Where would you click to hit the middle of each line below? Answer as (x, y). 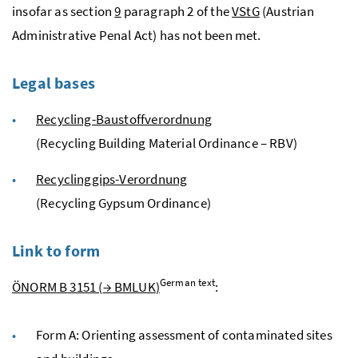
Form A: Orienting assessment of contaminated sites (184, 334)
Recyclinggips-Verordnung (112, 179)
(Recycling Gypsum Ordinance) (123, 203)
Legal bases (54, 82)
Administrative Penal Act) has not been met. (137, 35)
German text (187, 282)
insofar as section (64, 11)
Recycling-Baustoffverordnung (124, 119)
